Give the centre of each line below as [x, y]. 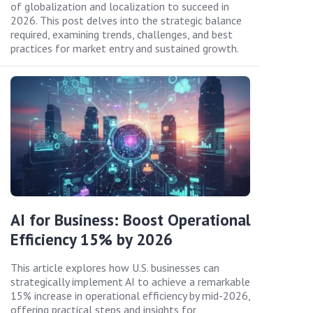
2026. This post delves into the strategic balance [126, 20]
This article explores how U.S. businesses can [115, 267]
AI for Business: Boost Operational [130, 219]
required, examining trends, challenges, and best [122, 34]
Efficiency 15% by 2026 [92, 239]
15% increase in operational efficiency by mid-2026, [130, 295]
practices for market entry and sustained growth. [125, 48]
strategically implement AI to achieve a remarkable [130, 281]
